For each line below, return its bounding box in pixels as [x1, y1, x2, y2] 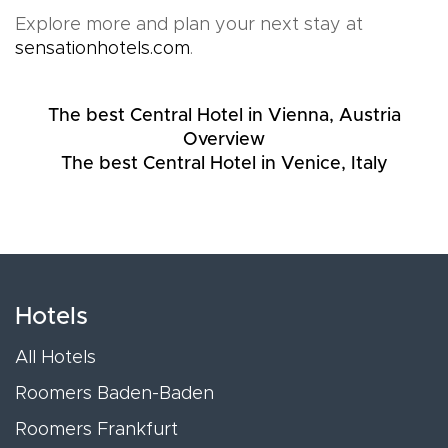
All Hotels [15, 348, 96, 367]
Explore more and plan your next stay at [15, 16, 363, 34]
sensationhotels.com [15, 40, 190, 58]
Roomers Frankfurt [15, 420, 178, 439]
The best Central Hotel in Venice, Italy [60, 155, 388, 173]
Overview [183, 131, 265, 149]
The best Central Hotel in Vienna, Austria [47, 107, 401, 125]
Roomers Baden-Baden [15, 384, 214, 403]
